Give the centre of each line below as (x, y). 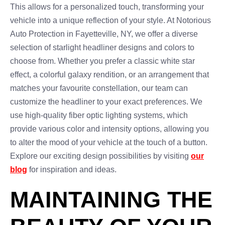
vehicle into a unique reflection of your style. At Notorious (110, 20)
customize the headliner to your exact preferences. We (106, 102)
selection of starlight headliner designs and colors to (102, 47)
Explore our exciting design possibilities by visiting (100, 156)
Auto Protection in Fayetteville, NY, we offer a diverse (104, 34)
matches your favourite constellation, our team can (99, 88)
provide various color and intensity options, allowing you (109, 129)
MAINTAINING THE (111, 200)
